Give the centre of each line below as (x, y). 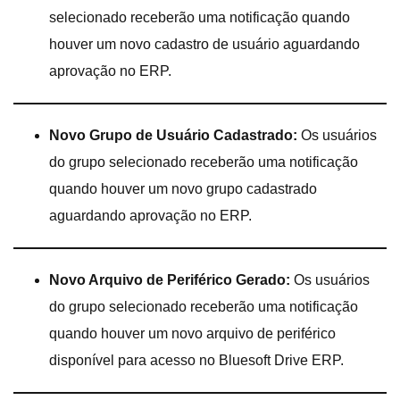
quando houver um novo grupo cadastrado (183, 188)
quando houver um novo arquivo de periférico (192, 333)
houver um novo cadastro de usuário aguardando (204, 44)
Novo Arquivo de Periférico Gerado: (170, 279)
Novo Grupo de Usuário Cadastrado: (173, 135)
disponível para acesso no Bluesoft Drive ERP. (196, 360)
